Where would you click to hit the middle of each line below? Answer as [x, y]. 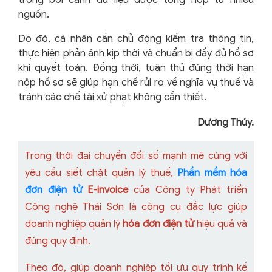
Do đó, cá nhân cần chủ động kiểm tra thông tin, [136, 39]
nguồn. [34, 15]
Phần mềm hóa [212, 173]
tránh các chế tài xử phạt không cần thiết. [112, 97]
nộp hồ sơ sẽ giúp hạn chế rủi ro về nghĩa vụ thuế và [136, 83]
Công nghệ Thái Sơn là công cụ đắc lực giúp [136, 207]
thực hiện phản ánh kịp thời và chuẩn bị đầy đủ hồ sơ [136, 54]
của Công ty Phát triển [188, 190]
